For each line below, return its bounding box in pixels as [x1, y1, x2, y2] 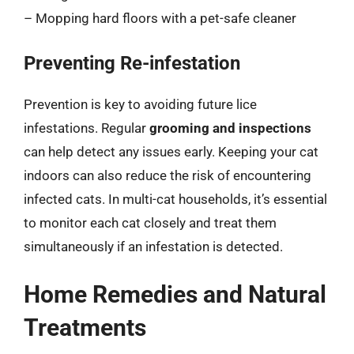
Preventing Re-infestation [24, 51, 240, 74]
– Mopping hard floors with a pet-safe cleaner [24, 10, 296, 26]
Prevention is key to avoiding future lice [24, 96, 257, 112]
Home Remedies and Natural [24, 281, 326, 308]
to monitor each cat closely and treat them [24, 214, 277, 231]
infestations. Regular [24, 119, 149, 136]
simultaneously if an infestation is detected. [24, 238, 283, 254]
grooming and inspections [149, 119, 311, 136]
